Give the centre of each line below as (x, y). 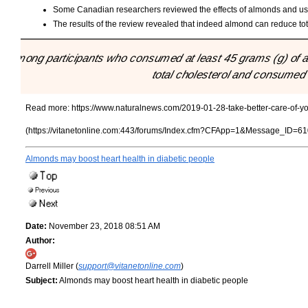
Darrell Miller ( (52, 266)
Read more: (48, 108)
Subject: (42, 281)
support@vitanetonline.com (130, 266)
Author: (40, 241)
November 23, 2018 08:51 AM (103, 227)
